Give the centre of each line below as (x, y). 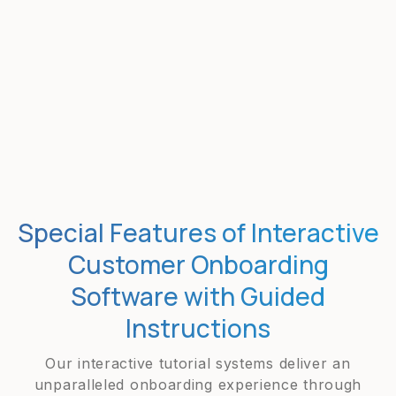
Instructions (198, 328)
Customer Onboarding (198, 264)
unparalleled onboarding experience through (198, 385)
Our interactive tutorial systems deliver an (198, 363)
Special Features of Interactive (198, 232)
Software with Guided (198, 296)
